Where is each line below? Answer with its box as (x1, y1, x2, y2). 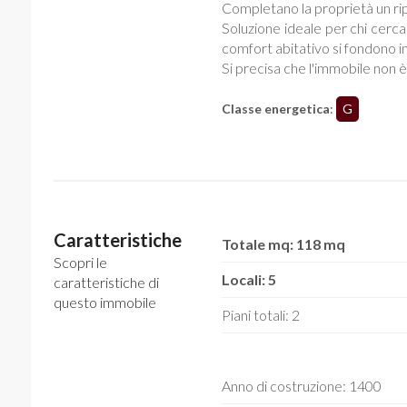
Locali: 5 (221, 271, 276, 288)
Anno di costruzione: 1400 (221, 377, 382, 394)
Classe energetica (221, 101, 330, 116)
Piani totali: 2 (221, 306, 300, 323)
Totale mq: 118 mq (221, 235, 345, 253)
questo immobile (53, 293, 156, 311)
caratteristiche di (53, 273, 159, 291)
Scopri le (53, 253, 107, 271)
